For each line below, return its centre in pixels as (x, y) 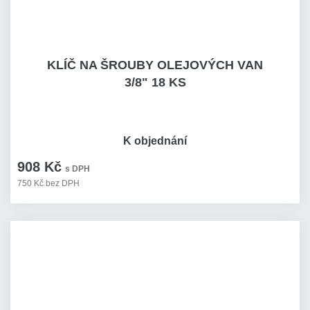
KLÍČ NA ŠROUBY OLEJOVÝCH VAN (155, 65)
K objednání (155, 141)
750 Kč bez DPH (48, 183)
